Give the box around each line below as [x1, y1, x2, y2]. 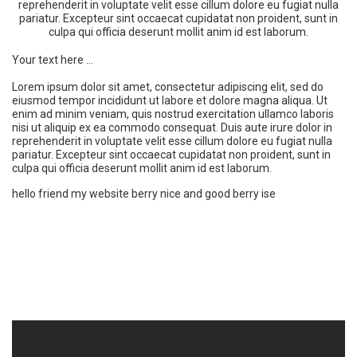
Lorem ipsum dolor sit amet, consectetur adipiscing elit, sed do [12, 80, 324, 93]
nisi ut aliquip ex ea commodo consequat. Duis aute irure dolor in [12, 120, 332, 134]
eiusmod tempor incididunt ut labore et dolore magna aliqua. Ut [12, 93, 328, 107]
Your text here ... [12, 53, 93, 66]
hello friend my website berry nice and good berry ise [12, 186, 276, 200]
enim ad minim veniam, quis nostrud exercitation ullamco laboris [12, 107, 334, 120]
